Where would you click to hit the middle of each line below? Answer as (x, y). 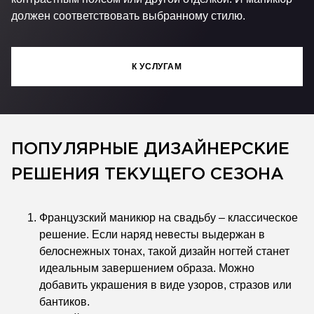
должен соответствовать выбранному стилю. (128, 16)
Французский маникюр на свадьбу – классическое (169, 218)
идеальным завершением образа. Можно (147, 268)
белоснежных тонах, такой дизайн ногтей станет (164, 251)
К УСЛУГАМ (157, 67)
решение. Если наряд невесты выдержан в (152, 234)
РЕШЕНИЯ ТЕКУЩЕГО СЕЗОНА (148, 175)
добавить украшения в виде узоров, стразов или (165, 285)
